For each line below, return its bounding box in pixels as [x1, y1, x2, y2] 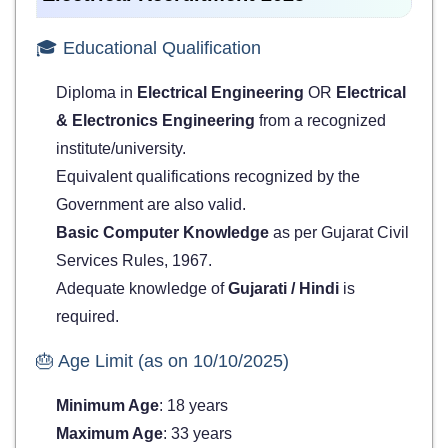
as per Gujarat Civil [269, 224, 409, 242]
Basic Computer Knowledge [56, 224, 269, 242]
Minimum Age [56, 397, 159, 415]
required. [56, 308, 119, 326]
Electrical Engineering [137, 84, 304, 102]
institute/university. [56, 140, 186, 158]
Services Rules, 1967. [56, 252, 212, 270]
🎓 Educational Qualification [36, 38, 261, 59]
